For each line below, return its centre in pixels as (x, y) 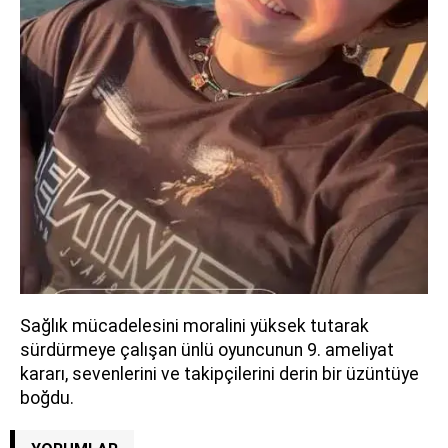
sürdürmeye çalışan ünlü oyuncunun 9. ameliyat (207, 349)
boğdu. (47, 397)
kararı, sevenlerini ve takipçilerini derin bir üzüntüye (219, 373)
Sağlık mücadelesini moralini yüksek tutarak (194, 325)
